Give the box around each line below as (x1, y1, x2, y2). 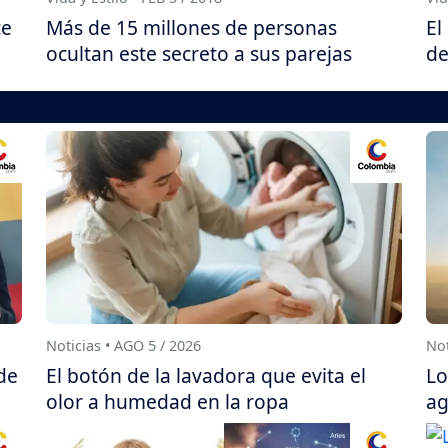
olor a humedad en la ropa (46, 387, 289, 415)
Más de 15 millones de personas (46, 14, 337, 42)
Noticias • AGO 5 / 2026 (46, 335, 201, 355)
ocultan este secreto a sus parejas (46, 40, 352, 68)
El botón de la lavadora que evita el (46, 361, 366, 389)
